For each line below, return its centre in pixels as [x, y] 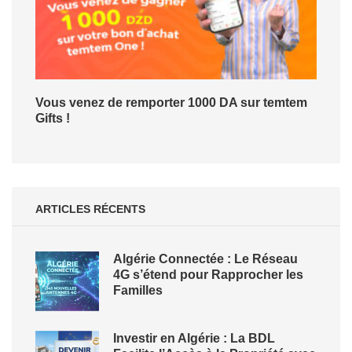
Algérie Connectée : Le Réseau [205, 259]
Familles [138, 291]
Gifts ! [53, 119]
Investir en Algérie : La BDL [194, 339]
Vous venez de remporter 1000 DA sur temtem [171, 103]
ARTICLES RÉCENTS [90, 209]
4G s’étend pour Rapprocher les [208, 275]
